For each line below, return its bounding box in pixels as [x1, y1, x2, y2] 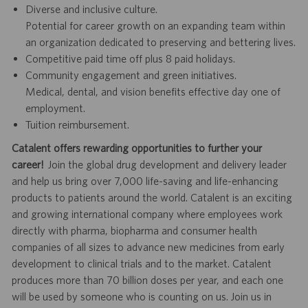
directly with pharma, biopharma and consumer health [11, 224, 257, 237]
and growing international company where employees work [11, 208, 283, 221]
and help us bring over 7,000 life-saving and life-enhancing [11, 175, 278, 188]
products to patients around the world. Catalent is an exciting [11, 191, 292, 204]
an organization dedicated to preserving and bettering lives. [25, 36, 296, 49]
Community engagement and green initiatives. [25, 69, 236, 82]
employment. [25, 102, 85, 115]
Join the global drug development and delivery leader [43, 158, 287, 171]
